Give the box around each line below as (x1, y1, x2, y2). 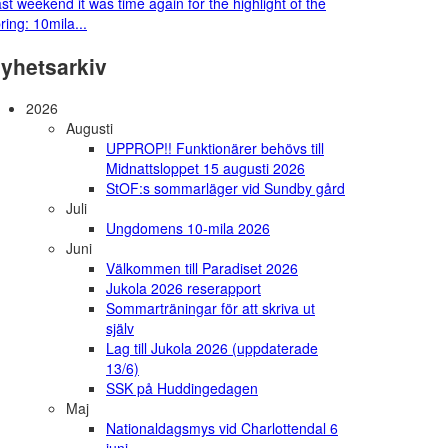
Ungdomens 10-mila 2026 (106, 218, 270, 239)
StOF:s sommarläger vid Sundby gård (106, 178, 345, 199)
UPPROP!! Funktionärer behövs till (106, 138, 324, 159)
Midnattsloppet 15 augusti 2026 (106, 158, 305, 179)
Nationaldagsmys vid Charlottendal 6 (106, 418, 338, 439)
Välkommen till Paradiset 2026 (106, 258, 298, 279)
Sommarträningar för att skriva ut (106, 298, 315, 319)
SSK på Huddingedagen (106, 378, 258, 399)
